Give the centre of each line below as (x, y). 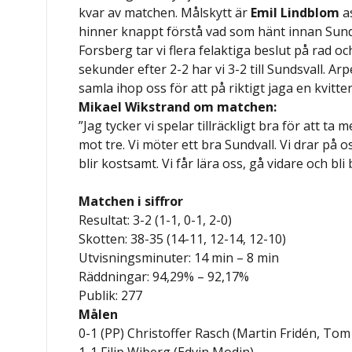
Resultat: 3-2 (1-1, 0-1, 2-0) (156, 220)
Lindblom (310, 12)
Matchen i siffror (133, 201)
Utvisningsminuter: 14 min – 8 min (179, 257)
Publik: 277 (111, 295)
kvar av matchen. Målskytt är (165, 12)
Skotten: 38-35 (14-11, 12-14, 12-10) (183, 238)
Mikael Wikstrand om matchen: (178, 106)
